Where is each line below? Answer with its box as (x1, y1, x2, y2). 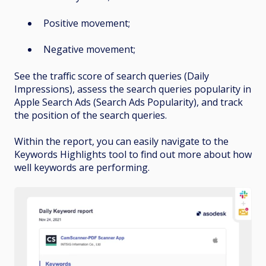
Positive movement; (43, 16, 130, 30)
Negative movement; (43, 43, 135, 56)
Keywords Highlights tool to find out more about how (14, 148, 252, 161)
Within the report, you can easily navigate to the (14, 135, 229, 148)
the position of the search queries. (14, 108, 167, 122)
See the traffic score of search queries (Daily (14, 69, 209, 83)
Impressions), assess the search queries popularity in (14, 82, 251, 96)
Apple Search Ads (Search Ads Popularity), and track (14, 95, 243, 109)
